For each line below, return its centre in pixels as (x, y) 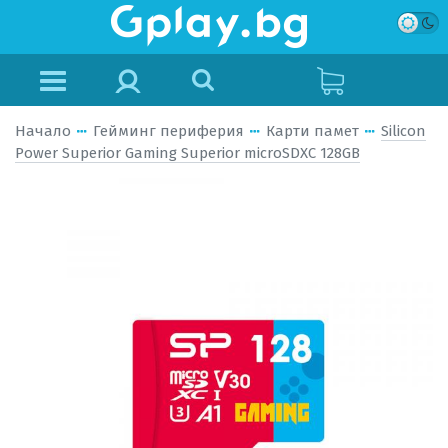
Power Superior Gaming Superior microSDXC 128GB (187, 153)
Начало (43, 131)
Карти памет (312, 131)
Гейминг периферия (168, 131)
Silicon (403, 131)
